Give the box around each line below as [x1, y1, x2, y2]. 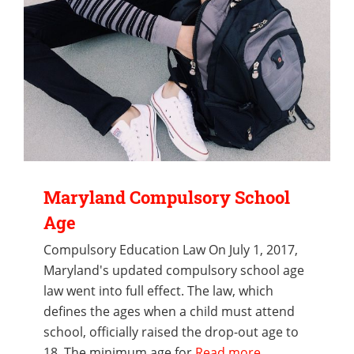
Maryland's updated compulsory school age [43, 262, 304, 280]
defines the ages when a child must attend [43, 303, 295, 321]
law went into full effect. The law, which [43, 282, 273, 300]
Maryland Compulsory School [43, 186, 290, 209]
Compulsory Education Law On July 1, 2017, [43, 241, 298, 259]
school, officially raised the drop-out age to [43, 323, 299, 341]
